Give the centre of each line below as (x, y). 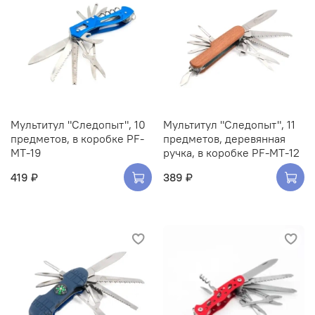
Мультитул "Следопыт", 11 (229, 125)
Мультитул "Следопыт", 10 (78, 125)
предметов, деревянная (224, 139)
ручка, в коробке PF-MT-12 (231, 153)
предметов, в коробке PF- (77, 139)
